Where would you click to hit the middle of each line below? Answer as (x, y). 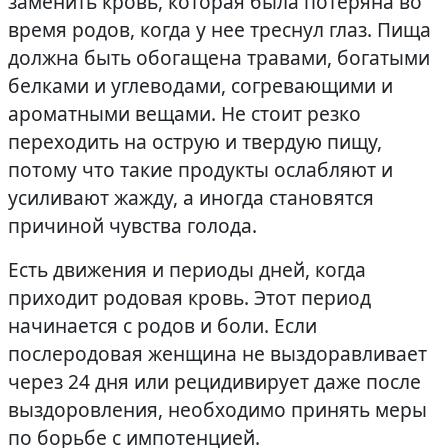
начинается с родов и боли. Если (162, 325)
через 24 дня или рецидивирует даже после (214, 381)
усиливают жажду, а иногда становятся (191, 197)
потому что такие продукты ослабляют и (200, 169)
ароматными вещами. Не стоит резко (184, 113)
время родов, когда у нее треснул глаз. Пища (219, 29)
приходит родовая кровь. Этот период (189, 297)
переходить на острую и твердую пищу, (195, 141)
